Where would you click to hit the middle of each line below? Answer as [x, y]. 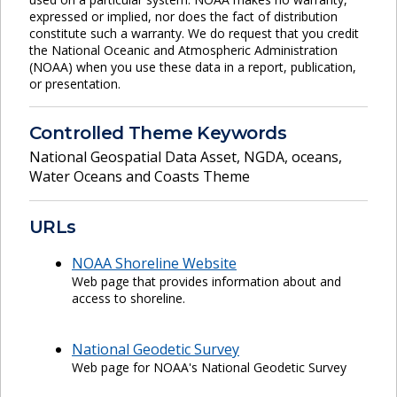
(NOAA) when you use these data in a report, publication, [193, 66]
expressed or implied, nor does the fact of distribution [183, 16]
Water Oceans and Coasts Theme [140, 177]
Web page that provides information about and [206, 282]
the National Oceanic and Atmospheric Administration [183, 50]
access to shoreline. [128, 299]
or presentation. [75, 83]
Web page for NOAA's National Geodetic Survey [209, 368]
